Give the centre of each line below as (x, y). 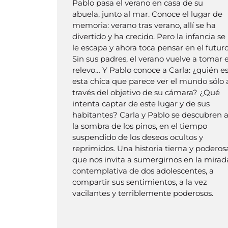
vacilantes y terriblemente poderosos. (143, 193)
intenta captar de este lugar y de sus (141, 103)
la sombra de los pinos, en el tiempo (140, 126)
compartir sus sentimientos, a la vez (140, 182)
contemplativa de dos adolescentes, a (143, 170)
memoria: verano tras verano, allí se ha (144, 25)
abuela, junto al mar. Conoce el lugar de (147, 14)
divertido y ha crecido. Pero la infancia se (149, 36)
